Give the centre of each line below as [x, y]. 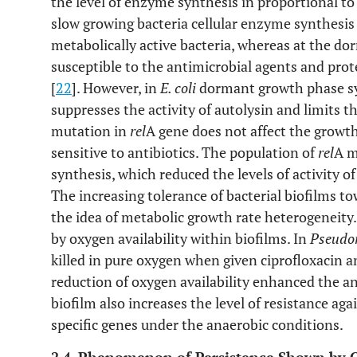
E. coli [178, 88]
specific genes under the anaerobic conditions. [197, 324]
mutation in [90, 131]
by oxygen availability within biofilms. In [180, 238]
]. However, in [116, 88]
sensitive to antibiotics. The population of [184, 152]
